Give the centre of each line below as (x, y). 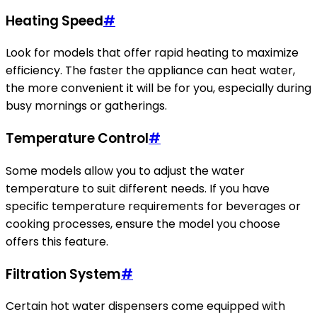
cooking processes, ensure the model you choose (143, 224)
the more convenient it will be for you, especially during (158, 88)
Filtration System (63, 274)
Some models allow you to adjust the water (125, 171)
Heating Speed (54, 21)
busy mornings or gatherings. (86, 106)
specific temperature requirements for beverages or (153, 206)
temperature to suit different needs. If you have (138, 188)
